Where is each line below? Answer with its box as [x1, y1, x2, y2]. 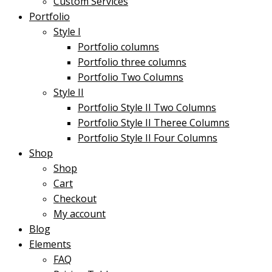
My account [53, 206, 106, 220]
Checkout [53, 191, 97, 205]
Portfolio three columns [78, 55, 186, 69]
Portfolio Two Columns [78, 70, 183, 84]
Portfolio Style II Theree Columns [78, 115, 229, 129]
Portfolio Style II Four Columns [78, 131, 217, 144]
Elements [29, 237, 71, 251]
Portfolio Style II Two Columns [78, 100, 216, 114]
